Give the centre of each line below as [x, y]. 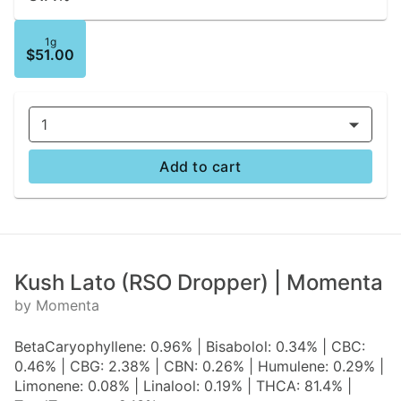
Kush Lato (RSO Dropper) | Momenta [199, 283]
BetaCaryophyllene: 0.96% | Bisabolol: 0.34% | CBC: [190, 347]
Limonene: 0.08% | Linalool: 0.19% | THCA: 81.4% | [183, 386]
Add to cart [200, 167]
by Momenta [57, 306]
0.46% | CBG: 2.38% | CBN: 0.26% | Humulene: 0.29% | [199, 367]
